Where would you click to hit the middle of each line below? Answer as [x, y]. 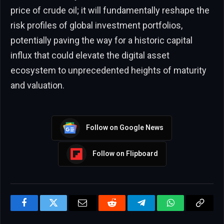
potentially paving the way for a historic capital [101, 40]
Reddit [123, 210]
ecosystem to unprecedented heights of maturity [108, 70]
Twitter [66, 210]
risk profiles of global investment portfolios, [96, 25]
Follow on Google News [124, 128]
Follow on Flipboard [125, 154]
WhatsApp [189, 210]
